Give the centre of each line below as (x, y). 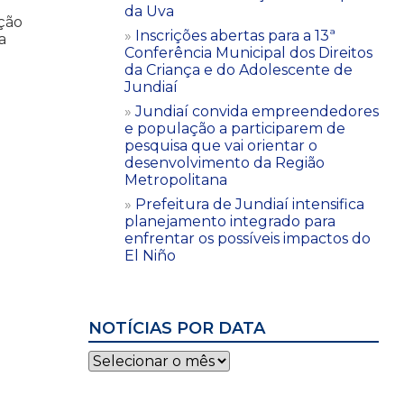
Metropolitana (176, 179)
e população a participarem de (235, 128)
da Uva (149, 11)
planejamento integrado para (230, 221)
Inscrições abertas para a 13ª (235, 35)
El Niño (150, 255)
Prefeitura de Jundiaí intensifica (250, 204)
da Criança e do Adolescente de (239, 69)
